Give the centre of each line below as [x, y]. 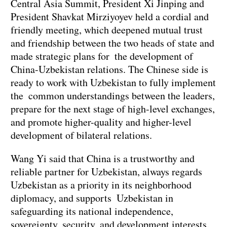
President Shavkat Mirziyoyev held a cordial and [110, 17]
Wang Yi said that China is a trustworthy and [103, 159]
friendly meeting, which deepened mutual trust [107, 30]
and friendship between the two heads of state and [112, 43]
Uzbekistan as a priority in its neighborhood [101, 185]
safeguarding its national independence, [92, 211]
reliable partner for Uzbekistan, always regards [109, 172]
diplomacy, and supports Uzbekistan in [92, 198]
